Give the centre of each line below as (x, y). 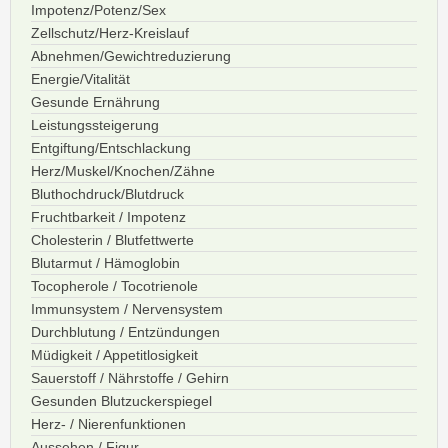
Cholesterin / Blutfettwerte (112, 240)
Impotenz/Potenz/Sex (98, 10)
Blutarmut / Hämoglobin (105, 263)
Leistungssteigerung (95, 125)
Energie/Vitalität (80, 79)
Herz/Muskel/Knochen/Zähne (123, 171)
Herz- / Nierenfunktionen (108, 424)
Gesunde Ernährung (95, 102)
